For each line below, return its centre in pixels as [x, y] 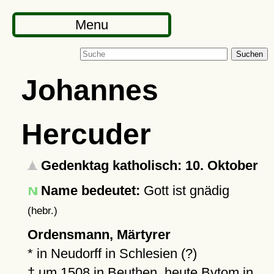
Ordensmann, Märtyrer [99, 235]
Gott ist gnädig [184, 191]
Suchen [250, 54]
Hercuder [86, 134]
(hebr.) [42, 210]
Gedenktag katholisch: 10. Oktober [147, 165]
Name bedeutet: [90, 191]
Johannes [90, 90]
